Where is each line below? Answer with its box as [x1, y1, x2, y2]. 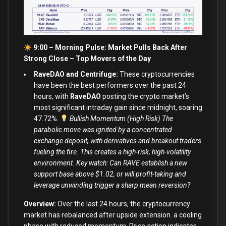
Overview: [24, 200, 58, 208]
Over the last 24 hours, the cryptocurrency [58, 200, 190, 208]
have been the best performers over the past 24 [34, 81, 186, 90]
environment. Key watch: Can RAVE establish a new [34, 159, 187, 167]
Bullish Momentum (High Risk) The [68, 115, 173, 123]
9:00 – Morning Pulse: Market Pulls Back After [33, 43, 187, 52]
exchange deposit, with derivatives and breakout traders [34, 137, 201, 145]
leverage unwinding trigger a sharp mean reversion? [34, 181, 190, 190]
